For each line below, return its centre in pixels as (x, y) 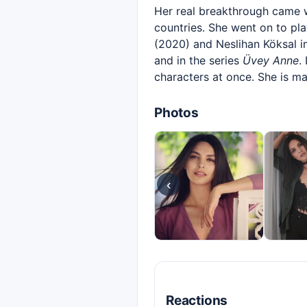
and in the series (198, 60)
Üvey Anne (271, 60)
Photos (176, 113)
